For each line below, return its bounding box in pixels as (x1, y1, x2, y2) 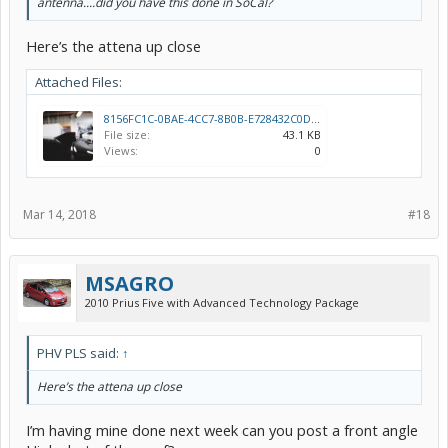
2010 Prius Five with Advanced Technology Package (85, 294, 359, 310)
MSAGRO (85, 269, 174, 297)
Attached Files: (35, 72, 122, 91)
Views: (104, 142, 138, 158)
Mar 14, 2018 (23, 205, 96, 223)
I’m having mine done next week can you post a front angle (26, 419, 418, 440)
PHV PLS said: (37, 343, 122, 362)
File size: (104, 126, 150, 142)
